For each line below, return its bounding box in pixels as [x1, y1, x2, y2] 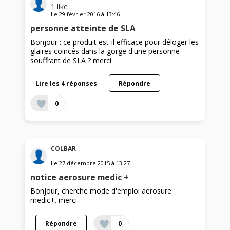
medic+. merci [30, 195, 78, 205]
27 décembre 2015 [59, 159, 110, 167]
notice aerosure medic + [30, 172, 129, 183]
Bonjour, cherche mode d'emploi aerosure [30, 186, 172, 196]
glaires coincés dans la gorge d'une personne [30, 46, 180, 56]
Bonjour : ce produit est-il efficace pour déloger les [30, 37, 199, 47]
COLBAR [51, 144, 76, 154]
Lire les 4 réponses [35, 79, 98, 88]
